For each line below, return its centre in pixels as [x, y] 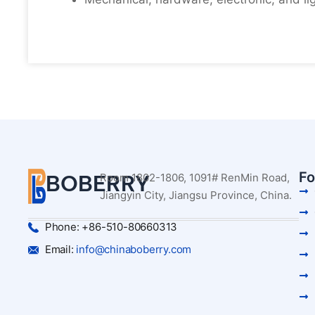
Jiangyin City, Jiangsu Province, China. [195, 195]
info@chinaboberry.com [134, 249]
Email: [60, 249]
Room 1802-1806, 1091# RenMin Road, [194, 178]
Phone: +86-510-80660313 [111, 227]
